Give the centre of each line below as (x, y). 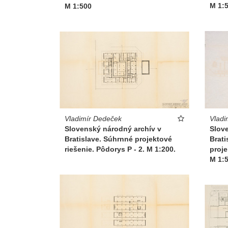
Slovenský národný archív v (113, 129)
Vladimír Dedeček (93, 118)
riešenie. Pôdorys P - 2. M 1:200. (120, 149)
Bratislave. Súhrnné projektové (118, 139)
